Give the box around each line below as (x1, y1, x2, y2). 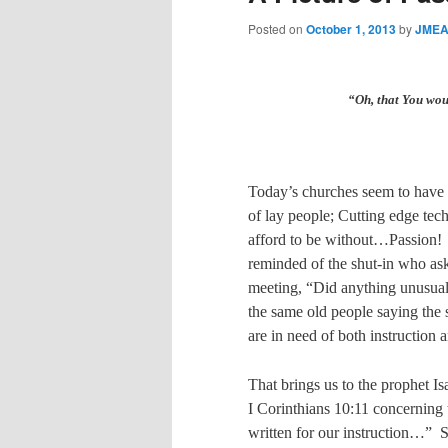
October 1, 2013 (306, 19, 396, 38)
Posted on (248, 19, 306, 37)
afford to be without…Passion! (248, 231, 442, 249)
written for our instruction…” (248, 423, 432, 441)
